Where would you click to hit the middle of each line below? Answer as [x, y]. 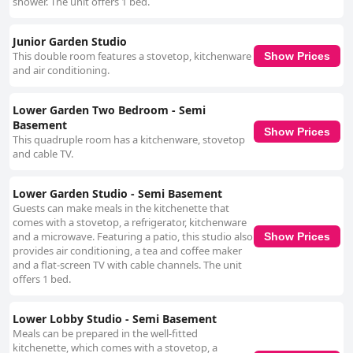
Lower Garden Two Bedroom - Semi [109, 110]
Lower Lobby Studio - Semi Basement [115, 319]
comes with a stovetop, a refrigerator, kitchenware [130, 223]
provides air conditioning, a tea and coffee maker [127, 251]
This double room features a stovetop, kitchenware [132, 56]
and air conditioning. [61, 71]
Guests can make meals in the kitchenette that [121, 208]
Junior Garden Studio [70, 42]
